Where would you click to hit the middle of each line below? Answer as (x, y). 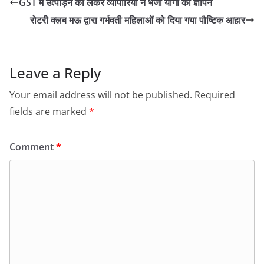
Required (215, 95)
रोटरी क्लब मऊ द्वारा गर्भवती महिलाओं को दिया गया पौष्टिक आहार (138, 20)
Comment (33, 146)
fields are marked (49, 111)
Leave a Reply (55, 72)
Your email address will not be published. (101, 95)
